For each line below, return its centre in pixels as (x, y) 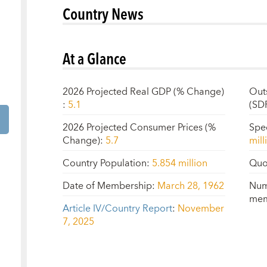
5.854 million (179, 163)
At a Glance (94, 58)
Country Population (104, 163)
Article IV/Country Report (117, 208)
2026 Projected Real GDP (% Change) (143, 91)
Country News (103, 13)
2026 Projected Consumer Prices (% (139, 127)
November (201, 208)
